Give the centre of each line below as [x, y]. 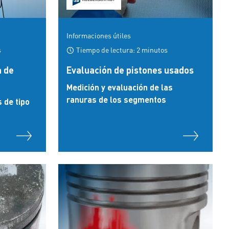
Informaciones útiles [99, 35]
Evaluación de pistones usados [130, 70]
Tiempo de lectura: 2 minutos [121, 50]
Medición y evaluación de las [120, 87]
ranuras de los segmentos [116, 99]
